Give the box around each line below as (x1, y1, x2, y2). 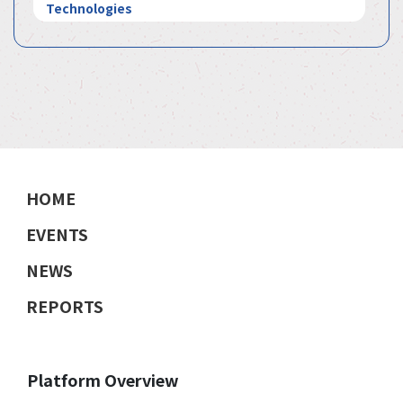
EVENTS (26, 221, 88, 246)
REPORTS (26, 293, 103, 318)
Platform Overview (27, 367, 179, 391)
